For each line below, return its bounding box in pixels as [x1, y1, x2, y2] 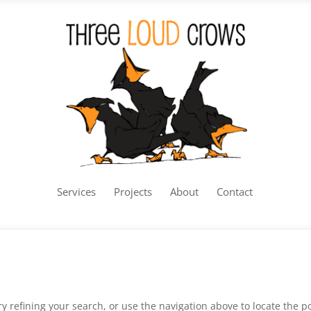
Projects [114, 185, 152, 199]
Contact [217, 185, 253, 199]
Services [57, 185, 96, 199]
